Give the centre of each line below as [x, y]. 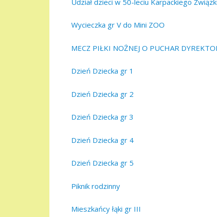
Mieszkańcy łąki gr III [106, 209]
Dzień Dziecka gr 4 [102, 140]
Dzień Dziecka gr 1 [102, 71]
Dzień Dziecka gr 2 [102, 94]
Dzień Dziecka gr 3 [102, 117]
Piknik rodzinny [96, 186]
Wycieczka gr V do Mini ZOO [118, 25]
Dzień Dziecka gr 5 [102, 163]
